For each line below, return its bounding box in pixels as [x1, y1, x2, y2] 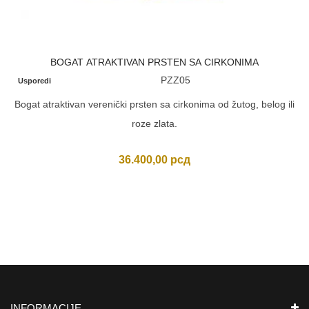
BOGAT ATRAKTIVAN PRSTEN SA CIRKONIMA [50, 57, 259, 68]
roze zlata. [132, 118, 177, 129]
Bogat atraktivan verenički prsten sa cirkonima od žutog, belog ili [14, 99, 295, 110]
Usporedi [18, 77, 52, 85]
